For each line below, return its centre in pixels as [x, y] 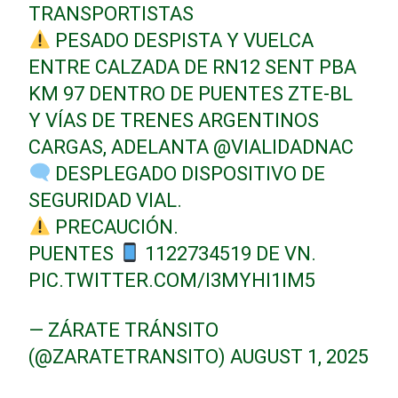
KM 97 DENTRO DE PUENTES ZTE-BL [191, 93]
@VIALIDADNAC [284, 147]
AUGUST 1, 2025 [300, 356]
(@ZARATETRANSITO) [130, 356]
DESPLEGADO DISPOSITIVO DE [188, 173]
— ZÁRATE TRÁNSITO [124, 330]
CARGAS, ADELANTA [121, 147]
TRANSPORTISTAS [111, 13]
